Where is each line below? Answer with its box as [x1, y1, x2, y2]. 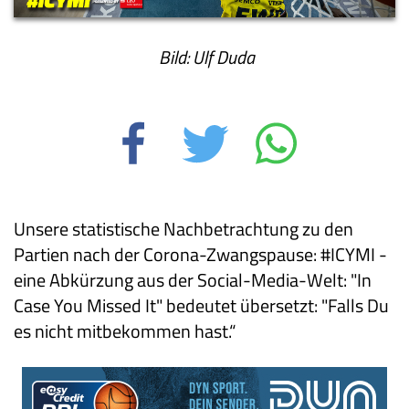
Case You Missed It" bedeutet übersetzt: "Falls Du [14, 290, 389, 320]
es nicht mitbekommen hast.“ [14, 316, 236, 345]
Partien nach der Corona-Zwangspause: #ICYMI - [14, 239, 387, 268]
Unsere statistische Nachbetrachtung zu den [14, 214, 353, 243]
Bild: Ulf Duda [154, 42, 255, 71]
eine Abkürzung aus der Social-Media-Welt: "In [14, 265, 372, 294]
